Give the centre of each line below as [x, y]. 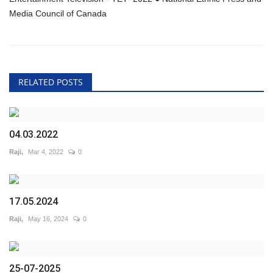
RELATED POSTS [51, 82]
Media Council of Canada [58, 14]
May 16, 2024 [48, 219]
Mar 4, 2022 [46, 152]
